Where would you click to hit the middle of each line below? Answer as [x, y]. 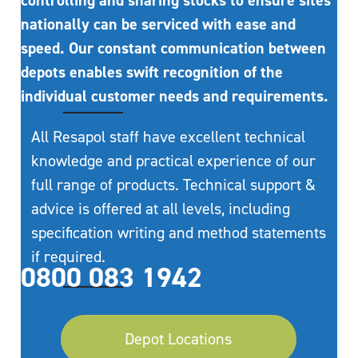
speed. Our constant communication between [174, 48]
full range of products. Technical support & [174, 185]
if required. [69, 257]
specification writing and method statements [179, 233]
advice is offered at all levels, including [161, 209]
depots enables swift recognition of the [152, 72]
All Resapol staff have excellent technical [169, 137]
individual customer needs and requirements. [175, 96]
